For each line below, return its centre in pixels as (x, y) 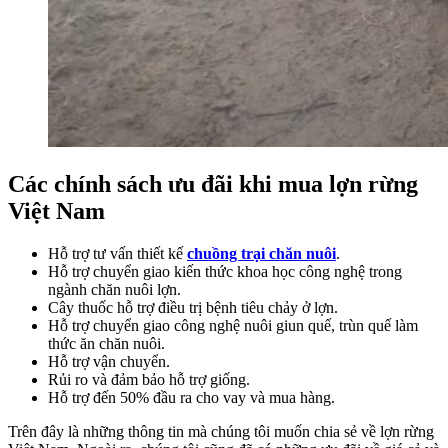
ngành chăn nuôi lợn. (114, 289)
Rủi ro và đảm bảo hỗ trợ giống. (149, 379)
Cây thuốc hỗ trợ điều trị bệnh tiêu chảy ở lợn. (193, 307)
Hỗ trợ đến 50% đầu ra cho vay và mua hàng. (191, 397)
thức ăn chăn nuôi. (106, 343)
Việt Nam (56, 211)
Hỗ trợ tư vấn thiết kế (117, 253)
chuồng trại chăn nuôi (261, 253)
